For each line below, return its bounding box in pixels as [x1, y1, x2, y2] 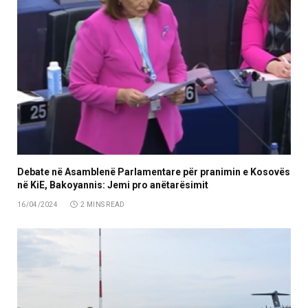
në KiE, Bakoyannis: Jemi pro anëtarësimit [17, 179, 208, 191]
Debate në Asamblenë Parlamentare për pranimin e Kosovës [17, 166, 290, 178]
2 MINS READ [80, 201, 125, 209]
